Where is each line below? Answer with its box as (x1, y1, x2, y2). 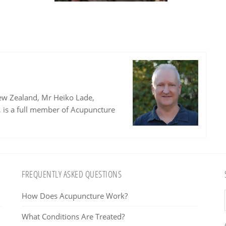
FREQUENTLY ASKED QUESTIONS (22, 168, 122, 180)
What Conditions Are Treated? (22, 211, 125, 221)
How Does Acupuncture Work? (22, 191, 128, 201)
